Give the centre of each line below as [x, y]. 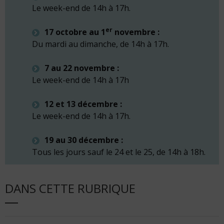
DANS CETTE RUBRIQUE [70, 188]
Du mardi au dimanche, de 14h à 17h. [100, 44]
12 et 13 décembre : [83, 104]
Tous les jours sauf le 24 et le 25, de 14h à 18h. [119, 152]
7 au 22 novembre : [82, 68]
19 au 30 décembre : [84, 140]
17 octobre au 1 [75, 32]
